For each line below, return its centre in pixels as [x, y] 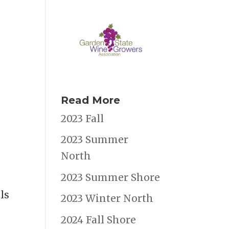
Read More [91, 100]
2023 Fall [83, 118]
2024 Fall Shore [99, 220]
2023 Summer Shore [111, 177]
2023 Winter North [107, 199]
